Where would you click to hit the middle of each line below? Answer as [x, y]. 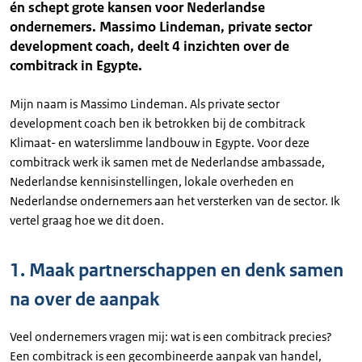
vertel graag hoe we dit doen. [87, 220]
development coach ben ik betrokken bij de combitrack [158, 123]
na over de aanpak [84, 299]
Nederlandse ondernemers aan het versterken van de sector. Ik [175, 201]
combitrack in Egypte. [76, 65]
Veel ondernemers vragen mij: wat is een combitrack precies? [171, 337]
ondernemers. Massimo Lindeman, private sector [161, 27]
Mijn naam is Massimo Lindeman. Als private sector [145, 104]
